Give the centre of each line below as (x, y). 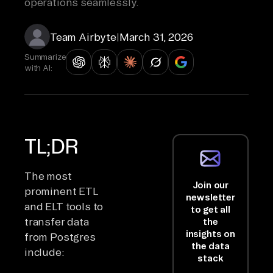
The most (48, 175)
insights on (210, 233)
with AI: (38, 67)
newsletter (210, 197)
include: (44, 252)
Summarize (45, 56)
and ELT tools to (64, 206)
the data (211, 246)
